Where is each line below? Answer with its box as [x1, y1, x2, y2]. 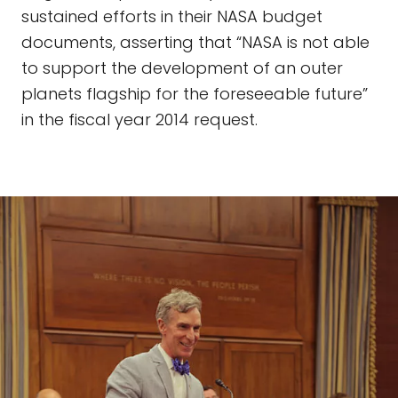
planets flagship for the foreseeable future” [21, 83, 368, 105]
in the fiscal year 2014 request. [21, 108, 258, 131]
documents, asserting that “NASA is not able [21, 31, 370, 53]
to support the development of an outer [21, 57, 343, 79]
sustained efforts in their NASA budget [21, 5, 322, 28]
